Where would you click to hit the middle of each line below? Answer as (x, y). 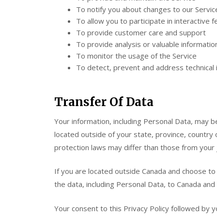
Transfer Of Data (104, 102)
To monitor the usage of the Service (136, 56)
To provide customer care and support (141, 32)
